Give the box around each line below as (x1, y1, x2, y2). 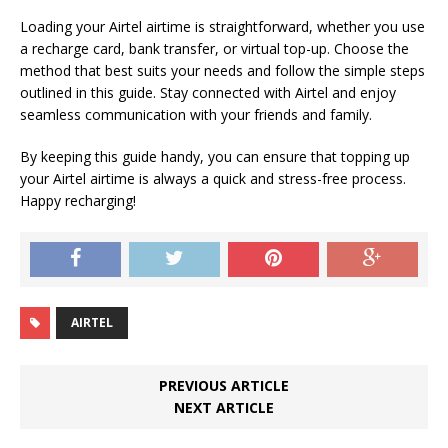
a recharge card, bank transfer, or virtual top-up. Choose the (20, 39, 409, 58)
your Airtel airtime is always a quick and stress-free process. (20, 169, 406, 188)
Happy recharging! (20, 191, 136, 210)
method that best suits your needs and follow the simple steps (20, 61, 425, 80)
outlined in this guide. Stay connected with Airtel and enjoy (20, 83, 396, 102)
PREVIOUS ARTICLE (159, 376, 289, 395)
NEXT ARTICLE (174, 398, 274, 417)
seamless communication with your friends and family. (20, 105, 372, 124)
